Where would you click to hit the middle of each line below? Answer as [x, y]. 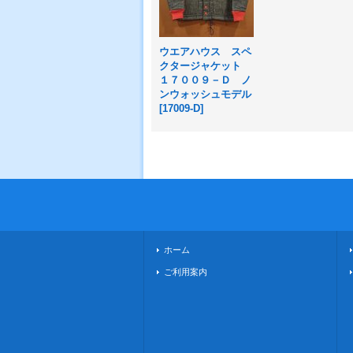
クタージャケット [205, 66]
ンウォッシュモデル [205, 94]
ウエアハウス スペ [205, 52]
